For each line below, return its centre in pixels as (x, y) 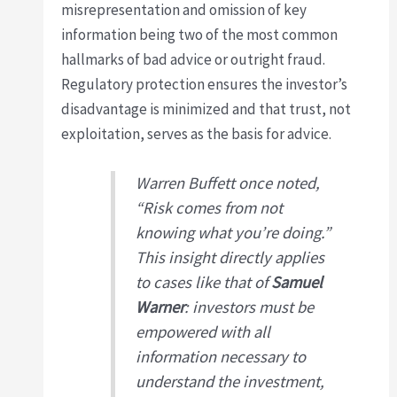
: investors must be (249, 307)
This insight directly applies (230, 258)
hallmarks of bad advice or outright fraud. (194, 60)
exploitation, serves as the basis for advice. (197, 134)
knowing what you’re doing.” (233, 233)
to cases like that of (203, 283)
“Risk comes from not (209, 208)
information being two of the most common (200, 35)
